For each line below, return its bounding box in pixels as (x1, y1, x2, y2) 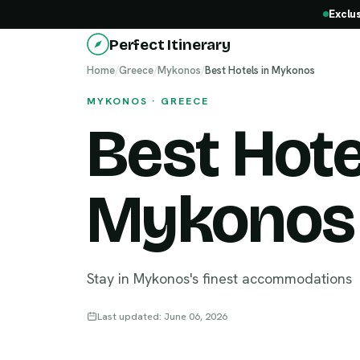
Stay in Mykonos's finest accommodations (87, 269, 352, 288)
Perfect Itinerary (109, 35, 231, 54)
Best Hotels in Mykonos (205, 63, 315, 77)
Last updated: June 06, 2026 (97, 309, 227, 323)
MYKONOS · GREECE (87, 94, 209, 108)
